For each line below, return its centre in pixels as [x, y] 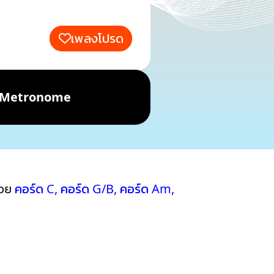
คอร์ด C [35, 189]
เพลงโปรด [97, 38]
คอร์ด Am [146, 189]
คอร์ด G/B [87, 189]
